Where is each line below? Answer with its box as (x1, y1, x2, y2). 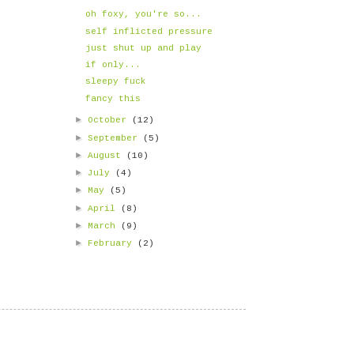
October (88, 115, 133, 126)
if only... (85, 60, 141, 70)
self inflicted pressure (85, 26, 213, 36)
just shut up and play (85, 43, 202, 53)
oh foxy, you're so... (85, 9, 202, 20)
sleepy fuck (85, 77, 147, 87)
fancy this (85, 93, 141, 104)
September (88, 133, 144, 143)
